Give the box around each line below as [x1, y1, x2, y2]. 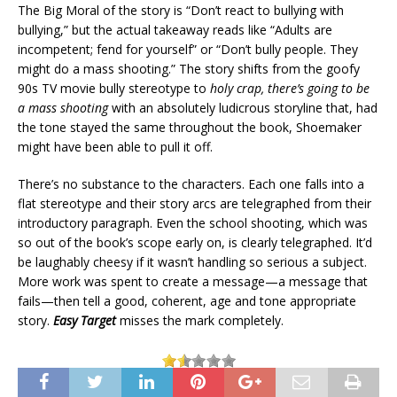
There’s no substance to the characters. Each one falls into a [18, 175, 364, 193]
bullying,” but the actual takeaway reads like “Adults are [18, 21, 332, 39]
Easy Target [53, 312, 116, 330]
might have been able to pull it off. [18, 138, 213, 156]
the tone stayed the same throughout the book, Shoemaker [18, 119, 362, 136]
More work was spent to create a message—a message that [18, 273, 368, 291]
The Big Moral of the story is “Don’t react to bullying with [18, 2, 344, 19]
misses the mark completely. [116, 312, 284, 330]
